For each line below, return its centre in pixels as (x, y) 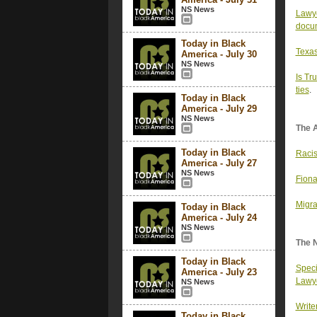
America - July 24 (219, 218)
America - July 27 (219, 163)
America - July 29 (219, 109)
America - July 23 (219, 272)
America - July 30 (219, 54)
